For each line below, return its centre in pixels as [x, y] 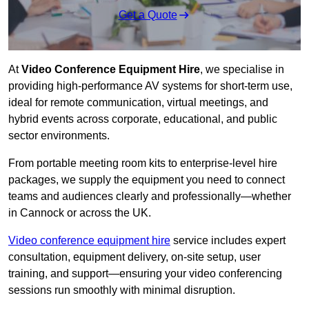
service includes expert [228, 241]
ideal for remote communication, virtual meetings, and [138, 103]
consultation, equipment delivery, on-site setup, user [134, 257]
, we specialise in [242, 70]
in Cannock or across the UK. [80, 213]
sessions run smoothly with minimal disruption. [122, 290]
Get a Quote [148, 15]
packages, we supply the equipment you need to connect [147, 180]
